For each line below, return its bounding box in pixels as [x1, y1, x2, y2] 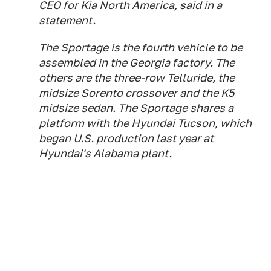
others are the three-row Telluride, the [39, 71, 235, 84]
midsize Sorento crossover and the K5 [39, 86, 234, 99]
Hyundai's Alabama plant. [39, 146, 172, 160]
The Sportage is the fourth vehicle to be [39, 41, 243, 54]
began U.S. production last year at [39, 131, 214, 145]
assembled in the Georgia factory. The [39, 56, 235, 69]
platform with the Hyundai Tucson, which [39, 116, 252, 129]
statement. [39, 13, 96, 27]
